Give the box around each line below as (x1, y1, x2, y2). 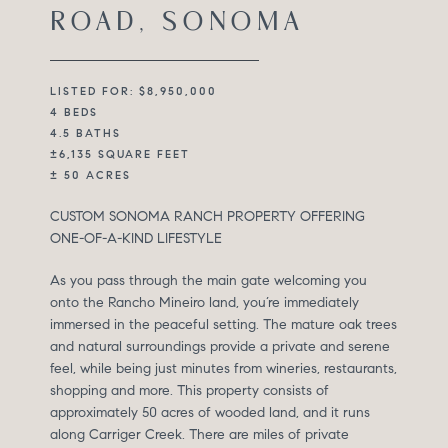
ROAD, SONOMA (50, 7, 304, 38)
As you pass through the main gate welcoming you (50, 272, 367, 290)
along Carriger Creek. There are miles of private (50, 426, 349, 444)
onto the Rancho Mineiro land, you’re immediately (50, 294, 359, 312)
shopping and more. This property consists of (50, 382, 329, 400)
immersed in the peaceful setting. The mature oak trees (50, 316, 397, 334)
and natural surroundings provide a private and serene (50, 338, 390, 356)
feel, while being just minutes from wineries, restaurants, (50, 360, 397, 378)
